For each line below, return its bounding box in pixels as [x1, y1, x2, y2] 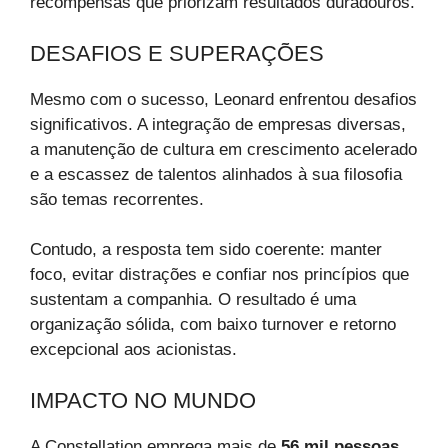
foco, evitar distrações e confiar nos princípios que [30, 265, 409, 285]
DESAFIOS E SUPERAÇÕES [30, 40, 324, 66]
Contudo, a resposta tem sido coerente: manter [30, 240, 382, 260]
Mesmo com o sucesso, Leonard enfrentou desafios [30, 89, 417, 109]
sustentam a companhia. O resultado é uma [30, 290, 356, 310]
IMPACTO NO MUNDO [30, 387, 256, 413]
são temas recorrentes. [30, 189, 204, 209]
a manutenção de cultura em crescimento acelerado [30, 139, 417, 159]
